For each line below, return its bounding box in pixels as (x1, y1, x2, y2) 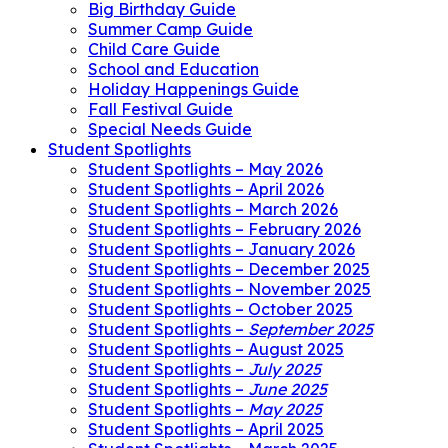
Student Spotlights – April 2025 (88, 418, 324, 439)
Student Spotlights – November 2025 (88, 278, 371, 299)
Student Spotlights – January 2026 (88, 238, 355, 259)
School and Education (88, 58, 259, 79)
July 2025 (248, 358, 321, 379)
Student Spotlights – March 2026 (88, 198, 338, 219)
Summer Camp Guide (88, 18, 253, 39)
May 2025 (248, 398, 322, 419)
